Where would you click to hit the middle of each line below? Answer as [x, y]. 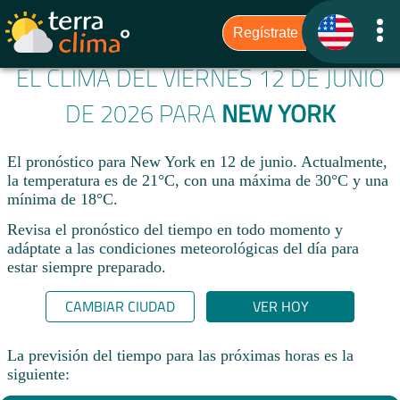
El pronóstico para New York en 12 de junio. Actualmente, [197, 162]
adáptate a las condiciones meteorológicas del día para [183, 248]
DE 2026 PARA [143, 114]
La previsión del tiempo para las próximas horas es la [180, 355]
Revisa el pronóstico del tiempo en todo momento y [175, 229]
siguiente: [38, 374]
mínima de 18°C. [62, 200]
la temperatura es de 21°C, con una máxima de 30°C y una [198, 181]
